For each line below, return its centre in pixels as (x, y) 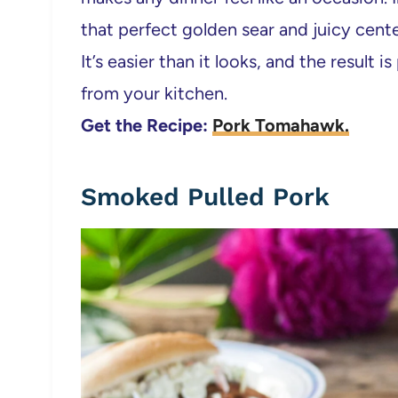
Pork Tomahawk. (281, 126)
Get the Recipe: (147, 126)
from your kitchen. (154, 94)
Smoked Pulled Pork (205, 197)
